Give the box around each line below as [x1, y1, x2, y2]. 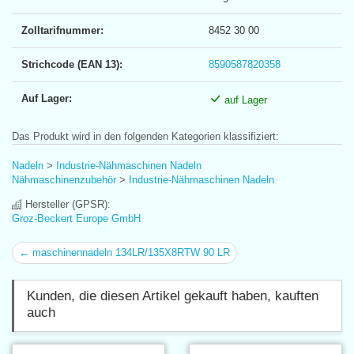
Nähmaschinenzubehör [12, 173, 116, 186]
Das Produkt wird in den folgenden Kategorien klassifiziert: [12, 130, 279, 142]
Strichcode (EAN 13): [21, 58, 122, 70]
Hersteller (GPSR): [22, 198, 111, 210]
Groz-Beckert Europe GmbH [12, 212, 141, 224]
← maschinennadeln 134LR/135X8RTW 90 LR [19, 246, 230, 258]
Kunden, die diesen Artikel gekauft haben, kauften [27, 288, 318, 303]
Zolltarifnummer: [21, 24, 104, 36]
